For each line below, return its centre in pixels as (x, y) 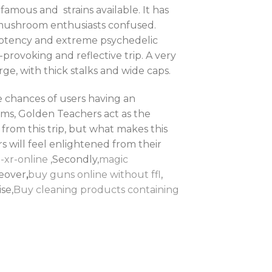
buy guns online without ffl (94, 174)
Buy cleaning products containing (96, 189)
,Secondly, (73, 159)
